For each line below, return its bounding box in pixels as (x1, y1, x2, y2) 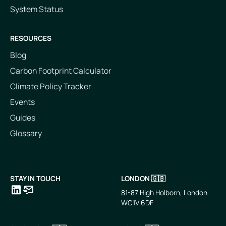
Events (10, 96, 35, 107)
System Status (10, 4, 63, 15)
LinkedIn (9, 198, 36, 208)
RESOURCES (10, 33, 51, 43)
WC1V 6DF (121, 197, 153, 207)
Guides (10, 111, 35, 123)
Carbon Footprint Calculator (10, 65, 111, 76)
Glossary (10, 127, 42, 139)
